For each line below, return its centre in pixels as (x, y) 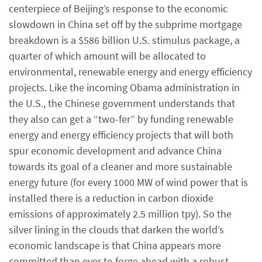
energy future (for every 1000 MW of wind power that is (128, 182)
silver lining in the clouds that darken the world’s (116, 230)
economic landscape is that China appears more (115, 245)
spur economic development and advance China (115, 151)
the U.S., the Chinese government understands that (122, 103)
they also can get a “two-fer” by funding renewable (121, 119)
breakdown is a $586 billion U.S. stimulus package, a (124, 40)
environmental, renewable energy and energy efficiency (130, 72)
